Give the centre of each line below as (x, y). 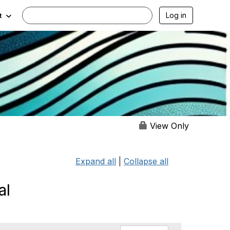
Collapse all (146, 161)
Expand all (96, 161)
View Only (168, 126)
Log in (176, 15)
